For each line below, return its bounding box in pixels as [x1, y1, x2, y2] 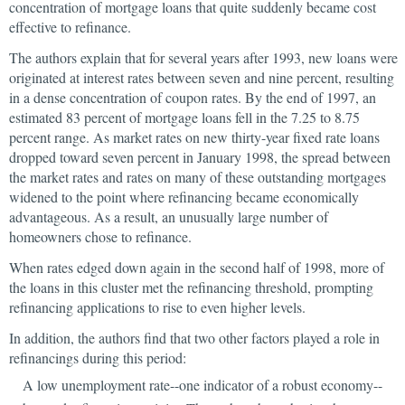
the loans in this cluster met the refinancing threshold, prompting [9, 278, 373, 297]
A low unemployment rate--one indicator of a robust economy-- [23, 375, 382, 394]
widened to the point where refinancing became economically [9, 187, 359, 206]
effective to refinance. [9, 17, 131, 36]
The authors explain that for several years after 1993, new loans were [9, 48, 398, 67]
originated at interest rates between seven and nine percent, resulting [9, 68, 394, 87]
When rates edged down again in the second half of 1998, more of [9, 258, 384, 277]
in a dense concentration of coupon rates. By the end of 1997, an [9, 88, 376, 107]
